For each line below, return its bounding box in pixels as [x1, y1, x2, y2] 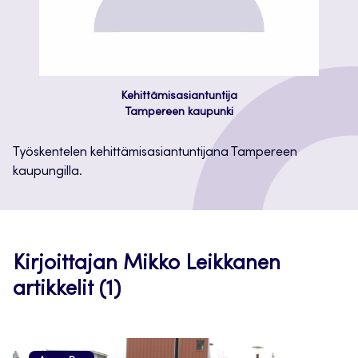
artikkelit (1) [13, 280, 121, 300]
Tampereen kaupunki [125, 107, 233, 118]
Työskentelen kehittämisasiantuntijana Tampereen [13, 146, 297, 159]
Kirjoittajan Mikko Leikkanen [13, 254, 280, 275]
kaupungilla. [13, 165, 82, 178]
